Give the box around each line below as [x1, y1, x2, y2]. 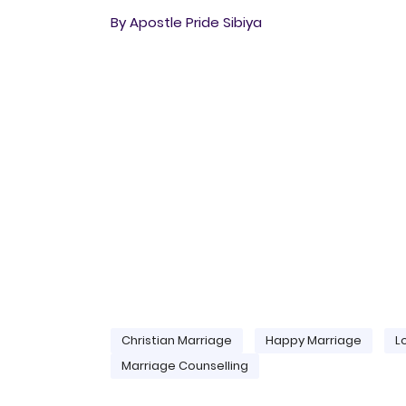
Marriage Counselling [121, 357, 248, 374]
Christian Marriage [121, 332, 232, 349]
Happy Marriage [266, 332, 362, 349]
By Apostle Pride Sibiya [111, 13, 262, 32]
